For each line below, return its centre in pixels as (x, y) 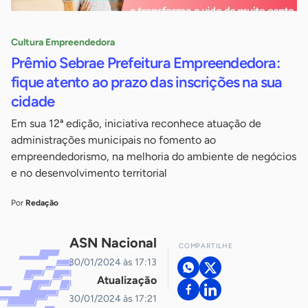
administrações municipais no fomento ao (113, 140)
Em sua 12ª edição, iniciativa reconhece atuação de (136, 124)
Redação (42, 203)
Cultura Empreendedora (63, 43)
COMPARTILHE (206, 246)
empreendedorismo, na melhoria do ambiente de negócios (154, 157)
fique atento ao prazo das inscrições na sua (147, 82)
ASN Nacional (113, 243)
